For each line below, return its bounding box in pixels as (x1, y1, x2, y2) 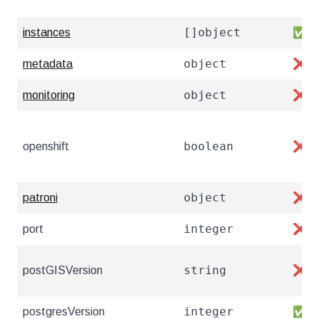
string (184, 263, 226, 277)
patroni (23, 192, 58, 204)
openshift (23, 140, 69, 152)
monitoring (23, 89, 75, 101)
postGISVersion (23, 264, 103, 276)
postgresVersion (23, 305, 105, 318)
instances (23, 26, 70, 38)
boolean (184, 140, 234, 153)
